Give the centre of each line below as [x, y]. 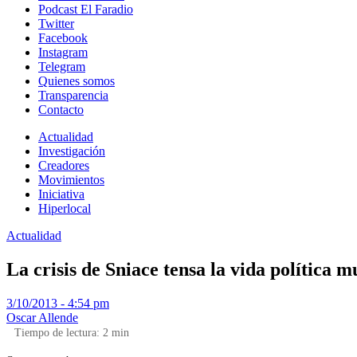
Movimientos [71, 180]
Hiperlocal [65, 208]
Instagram [63, 52]
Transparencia [73, 95]
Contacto [61, 110]
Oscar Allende [42, 317]
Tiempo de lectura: [59, 332]
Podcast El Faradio [86, 9]
